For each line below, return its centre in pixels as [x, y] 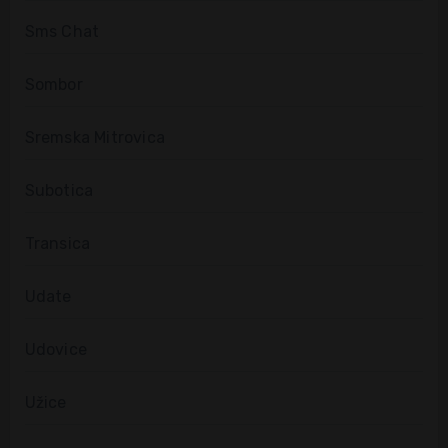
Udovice [55, 350]
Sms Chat [62, 32]
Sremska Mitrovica [94, 138]
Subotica [59, 191]
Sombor [53, 85]
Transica [57, 244]
